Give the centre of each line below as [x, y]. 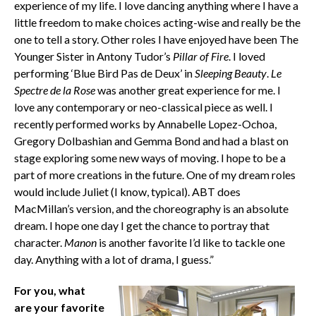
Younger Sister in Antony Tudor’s [93, 56]
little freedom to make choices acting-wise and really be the [157, 23]
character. [39, 243]
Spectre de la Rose [54, 90]
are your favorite [59, 308]
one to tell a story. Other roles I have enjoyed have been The [156, 39]
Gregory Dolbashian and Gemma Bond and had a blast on [151, 141]
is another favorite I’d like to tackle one [190, 243]
